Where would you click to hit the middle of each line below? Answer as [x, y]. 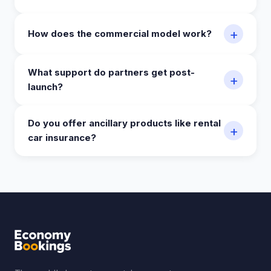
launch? [45, 87]
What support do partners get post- [111, 73]
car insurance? [62, 138]
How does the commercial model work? [120, 34]
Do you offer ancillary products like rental [124, 123]
